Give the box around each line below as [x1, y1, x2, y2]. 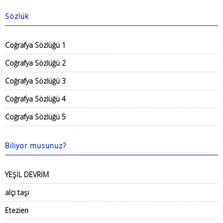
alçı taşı [5, 188, 29, 197]
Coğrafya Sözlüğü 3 [5, 76, 66, 86]
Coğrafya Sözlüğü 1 [5, 40, 66, 50]
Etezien [5, 206, 28, 215]
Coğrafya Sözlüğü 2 [5, 58, 66, 68]
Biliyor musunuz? [5, 141, 66, 150]
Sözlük [5, 11, 29, 21]
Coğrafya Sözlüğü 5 [5, 112, 66, 121]
